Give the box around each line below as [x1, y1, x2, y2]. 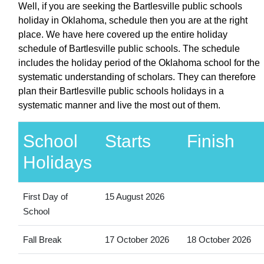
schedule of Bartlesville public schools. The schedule [18, 43, 240, 54]
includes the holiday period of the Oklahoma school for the [18, 57, 260, 68]
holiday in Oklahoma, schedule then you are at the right [18, 15, 247, 25]
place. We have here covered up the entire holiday [18, 29, 227, 39]
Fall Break [22, 234, 62, 245]
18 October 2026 [186, 234, 251, 245]
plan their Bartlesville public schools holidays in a [18, 85, 224, 96]
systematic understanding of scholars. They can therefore [18, 71, 256, 82]
